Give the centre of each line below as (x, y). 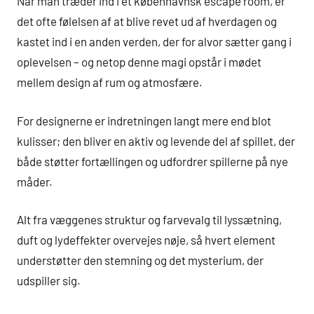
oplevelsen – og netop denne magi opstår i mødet (139, 62)
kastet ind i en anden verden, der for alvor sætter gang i (154, 42)
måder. (35, 181)
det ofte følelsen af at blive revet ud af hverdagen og (147, 21)
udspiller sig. (49, 281)
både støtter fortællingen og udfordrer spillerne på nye (152, 161)
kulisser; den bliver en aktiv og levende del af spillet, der (156, 141)
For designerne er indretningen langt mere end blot (144, 120)
